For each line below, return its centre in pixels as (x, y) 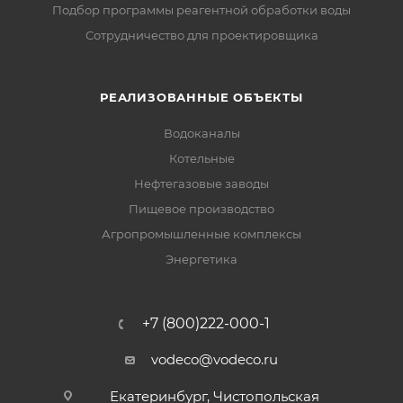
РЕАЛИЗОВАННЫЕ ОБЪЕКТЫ (201, 98)
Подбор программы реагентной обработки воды (201, 10)
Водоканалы (201, 134)
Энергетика (201, 260)
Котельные (201, 159)
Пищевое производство (201, 209)
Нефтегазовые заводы (201, 184)
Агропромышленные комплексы (201, 234)
